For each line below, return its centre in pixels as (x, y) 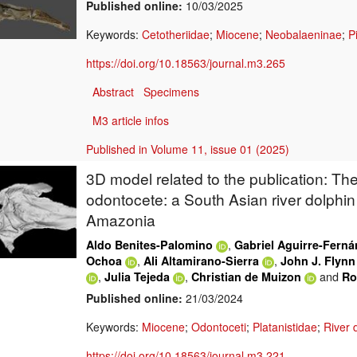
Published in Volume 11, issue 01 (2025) (188, 149)
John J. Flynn (318, 261)
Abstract (113, 92)
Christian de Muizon (246, 277)
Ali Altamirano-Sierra (201, 261)
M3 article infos (131, 121)
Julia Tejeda (137, 277)
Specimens (171, 92)
